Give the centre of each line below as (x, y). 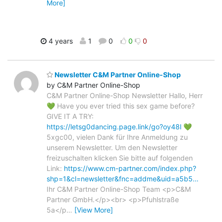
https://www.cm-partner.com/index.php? (130, 168)
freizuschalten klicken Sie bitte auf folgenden (120, 158)
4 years (59, 41)
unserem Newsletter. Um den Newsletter (112, 147)
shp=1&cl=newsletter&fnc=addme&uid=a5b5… (123, 178)
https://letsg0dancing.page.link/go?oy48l (114, 126)
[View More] (94, 210)
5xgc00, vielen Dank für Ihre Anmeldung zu (117, 137)
